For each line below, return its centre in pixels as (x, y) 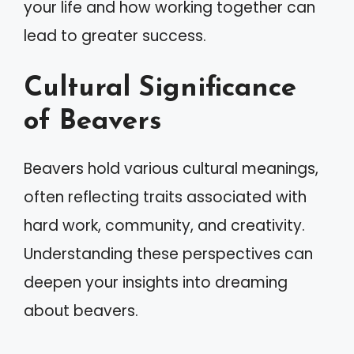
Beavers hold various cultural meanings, (171, 169)
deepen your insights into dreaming (156, 282)
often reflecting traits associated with (165, 197)
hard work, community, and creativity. (164, 226)
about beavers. (81, 311)
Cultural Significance (160, 89)
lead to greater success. (115, 36)
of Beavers (93, 122)
